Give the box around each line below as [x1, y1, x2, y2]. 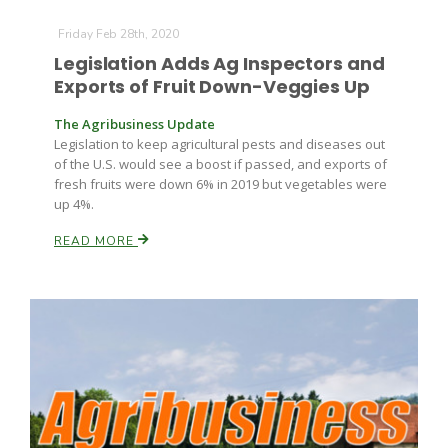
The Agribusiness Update [54, 115, 215, 133]
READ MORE [54, 233, 138, 249]
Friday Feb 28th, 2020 [58, 26, 179, 42]
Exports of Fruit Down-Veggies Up [54, 74, 370, 99]
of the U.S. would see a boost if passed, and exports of [54, 155, 387, 173]
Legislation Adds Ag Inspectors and [54, 51, 385, 76]
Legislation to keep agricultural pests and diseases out [54, 135, 385, 153]
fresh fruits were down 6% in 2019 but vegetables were [54, 175, 387, 193]
